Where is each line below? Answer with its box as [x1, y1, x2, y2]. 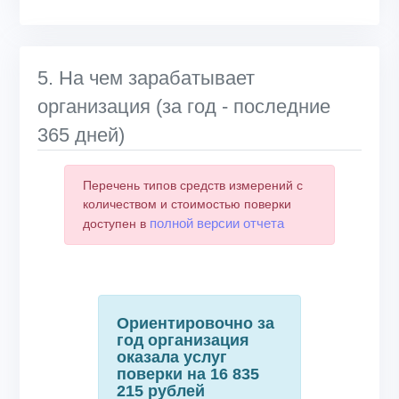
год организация [117, 331, 249, 350]
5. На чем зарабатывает [37, 67, 255, 90]
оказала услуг [117, 348, 227, 367]
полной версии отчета [150, 216, 284, 232]
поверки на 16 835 [117, 365, 259, 384]
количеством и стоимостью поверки [83, 197, 291, 212]
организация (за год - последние [37, 95, 330, 118]
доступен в [83, 216, 150, 232]
